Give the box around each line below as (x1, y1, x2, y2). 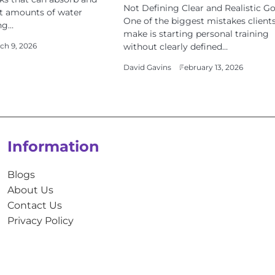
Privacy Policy (7, 214, 74, 227)
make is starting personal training (123, 28, 269, 39)
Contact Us (7, 199, 62, 211)
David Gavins (123, 63, 171, 72)
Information (7, 137, 99, 155)
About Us (7, 184, 53, 196)
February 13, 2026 (179, 63, 243, 72)
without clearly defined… (123, 41, 228, 52)
